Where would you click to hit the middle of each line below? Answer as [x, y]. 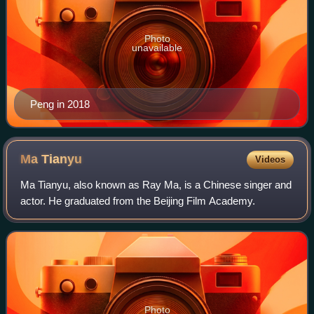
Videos [270, 159]
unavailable [157, 48]
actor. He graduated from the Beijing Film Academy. [138, 200]
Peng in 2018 [60, 104]
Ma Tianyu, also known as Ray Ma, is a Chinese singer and [156, 184]
